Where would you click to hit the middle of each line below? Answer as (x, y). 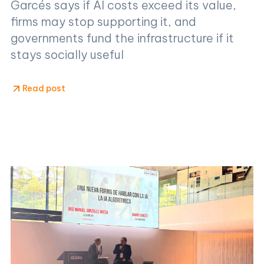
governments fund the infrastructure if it (122, 38)
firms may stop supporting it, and (103, 21)
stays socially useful (67, 54)
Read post (44, 89)
